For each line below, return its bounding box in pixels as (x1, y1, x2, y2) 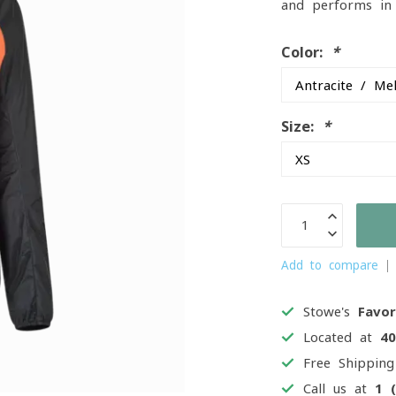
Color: (281, 45, 332, 59)
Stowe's (303, 305, 359, 318)
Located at (303, 331, 381, 344)
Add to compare (281, 259, 379, 271)
